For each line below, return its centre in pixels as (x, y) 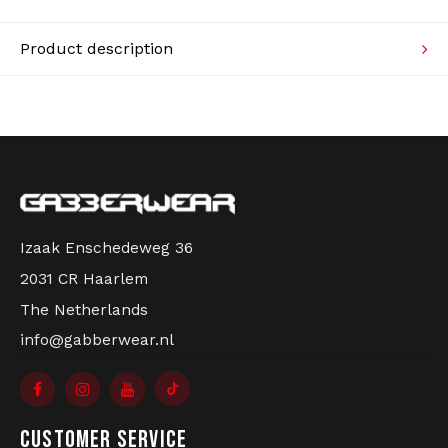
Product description (96, 48)
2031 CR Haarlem (84, 278)
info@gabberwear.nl (97, 339)
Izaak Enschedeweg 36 (106, 247)
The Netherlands (84, 309)
